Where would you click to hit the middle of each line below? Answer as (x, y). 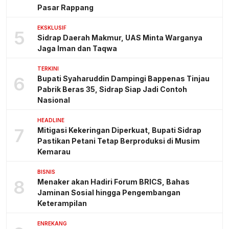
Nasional (54, 100)
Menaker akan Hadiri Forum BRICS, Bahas (113, 182)
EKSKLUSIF (52, 28)
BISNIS (46, 172)
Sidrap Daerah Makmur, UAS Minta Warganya (120, 38)
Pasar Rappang (65, 8)
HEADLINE (51, 120)
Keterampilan (62, 203)
